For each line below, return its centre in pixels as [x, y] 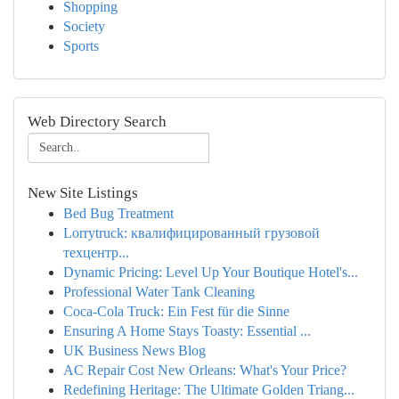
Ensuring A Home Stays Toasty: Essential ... [187, 331]
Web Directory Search [97, 122]
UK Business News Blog [134, 350]
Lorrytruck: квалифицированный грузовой [191, 233]
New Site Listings [83, 193]
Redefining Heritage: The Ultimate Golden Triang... [209, 390]
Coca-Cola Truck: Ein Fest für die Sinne [176, 311]
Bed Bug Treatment [118, 213]
